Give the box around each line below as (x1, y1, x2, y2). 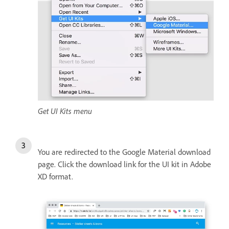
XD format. (38, 171, 73, 182)
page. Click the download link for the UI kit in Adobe (38, 159, 211, 170)
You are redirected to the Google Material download (38, 147, 211, 157)
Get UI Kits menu (38, 106, 92, 117)
